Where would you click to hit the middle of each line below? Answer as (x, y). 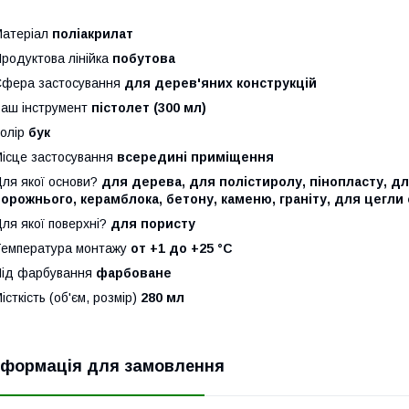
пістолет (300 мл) (147, 107)
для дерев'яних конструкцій (219, 83)
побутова (144, 58)
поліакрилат (93, 33)
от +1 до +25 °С (182, 248)
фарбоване (134, 273)
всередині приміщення (195, 157)
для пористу (153, 223)
